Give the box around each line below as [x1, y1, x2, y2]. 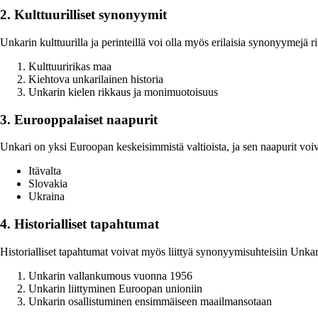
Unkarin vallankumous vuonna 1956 [28, 269, 192, 282]
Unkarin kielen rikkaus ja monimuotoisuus [28, 86, 218, 98]
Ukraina [28, 190, 65, 203]
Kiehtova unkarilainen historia [28, 73, 163, 85]
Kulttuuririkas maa [28, 60, 111, 72]
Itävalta [28, 165, 61, 177]
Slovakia [28, 177, 67, 190]
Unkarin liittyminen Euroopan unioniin [28, 282, 202, 295]
